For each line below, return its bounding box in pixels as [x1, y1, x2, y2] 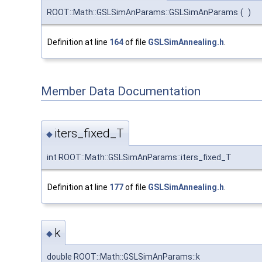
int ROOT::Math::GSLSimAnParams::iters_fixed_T [47, 153, 232, 163]
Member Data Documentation [41, 84, 201, 98]
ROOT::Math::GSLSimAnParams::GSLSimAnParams [47, 7, 238, 17]
